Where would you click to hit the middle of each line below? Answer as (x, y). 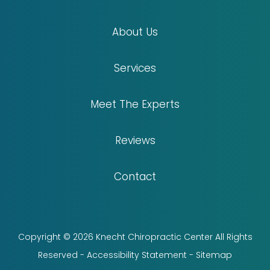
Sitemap (214, 255)
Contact (135, 177)
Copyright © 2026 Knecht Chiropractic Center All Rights (135, 237)
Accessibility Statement (137, 255)
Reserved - (62, 255)
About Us (135, 32)
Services (135, 68)
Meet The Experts (135, 105)
